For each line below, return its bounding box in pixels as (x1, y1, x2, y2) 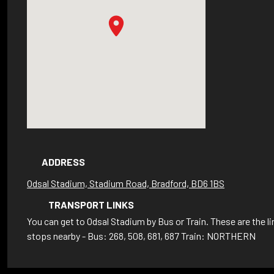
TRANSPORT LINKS (48, 199, 134, 210)
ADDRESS (42, 156, 85, 168)
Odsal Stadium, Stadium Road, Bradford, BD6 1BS (27, 177, 224, 189)
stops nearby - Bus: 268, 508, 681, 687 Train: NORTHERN (27, 230, 256, 242)
